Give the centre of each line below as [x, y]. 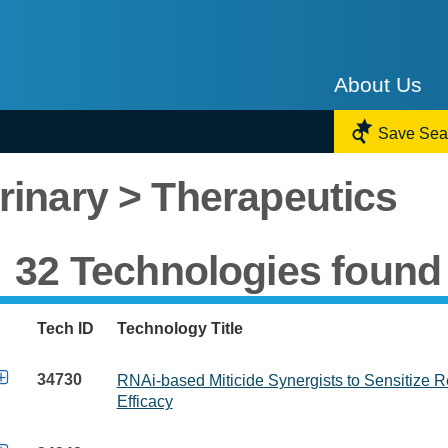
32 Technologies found [228, 270]
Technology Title [179, 328]
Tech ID [65, 328]
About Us [378, 85]
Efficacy [144, 401]
